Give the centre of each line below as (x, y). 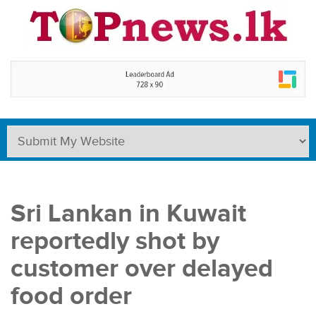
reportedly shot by (115, 241)
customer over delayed (142, 268)
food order (71, 296)
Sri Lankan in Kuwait (128, 213)
